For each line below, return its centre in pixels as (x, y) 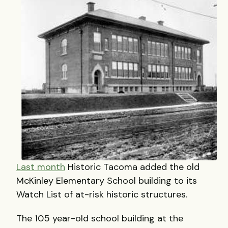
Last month (41, 167)
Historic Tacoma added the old (132, 167)
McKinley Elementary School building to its (107, 181)
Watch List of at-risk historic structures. (102, 195)
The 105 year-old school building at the (100, 218)
